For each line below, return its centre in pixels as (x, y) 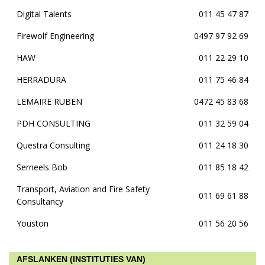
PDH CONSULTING (54, 123)
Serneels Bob (42, 167)
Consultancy (40, 201)
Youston (33, 223)
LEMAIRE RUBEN (49, 101)
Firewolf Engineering (55, 36)
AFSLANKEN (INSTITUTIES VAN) (81, 259)
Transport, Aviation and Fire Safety (83, 189)
